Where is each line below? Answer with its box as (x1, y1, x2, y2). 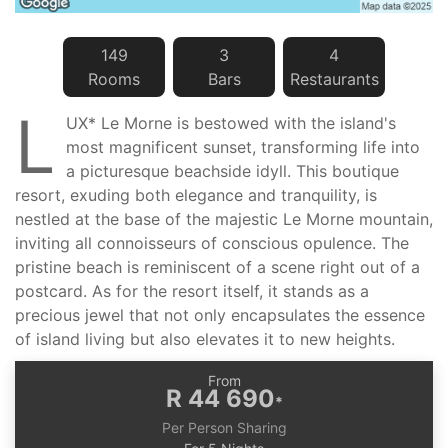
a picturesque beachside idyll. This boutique (66, 161, 399, 181)
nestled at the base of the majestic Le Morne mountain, (15, 209, 433, 229)
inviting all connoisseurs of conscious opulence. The (15, 233, 409, 253)
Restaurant (289, 69, 371, 89)
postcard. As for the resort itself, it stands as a (15, 281, 369, 301)
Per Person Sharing (161, 419, 287, 436)
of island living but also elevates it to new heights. (15, 329, 395, 349)
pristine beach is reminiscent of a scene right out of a (15, 257, 420, 277)
